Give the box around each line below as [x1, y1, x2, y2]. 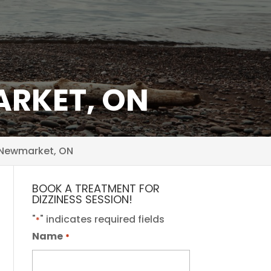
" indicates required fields [40, 212, 165, 226]
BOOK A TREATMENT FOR [32, 181, 160, 196]
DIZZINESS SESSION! [32, 192, 133, 207]
